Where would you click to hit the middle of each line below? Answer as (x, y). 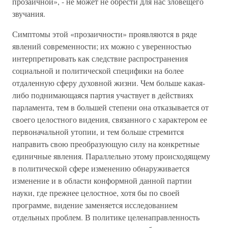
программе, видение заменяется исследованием (95, 205)
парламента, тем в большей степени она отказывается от (110, 107)
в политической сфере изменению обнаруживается (101, 168)
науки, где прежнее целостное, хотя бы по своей (96, 193)
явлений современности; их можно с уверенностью (102, 46)
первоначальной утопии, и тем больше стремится (98, 132)
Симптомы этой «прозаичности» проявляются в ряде (105, 34)
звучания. (29, 13)
